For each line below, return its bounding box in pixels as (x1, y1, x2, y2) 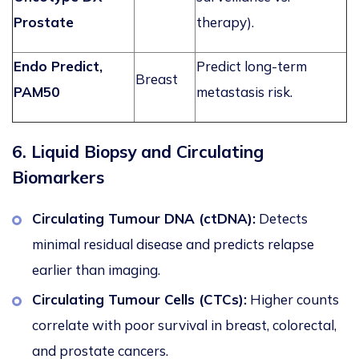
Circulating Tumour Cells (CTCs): (32, 291, 247, 309)
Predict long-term (196, 58, 307, 75)
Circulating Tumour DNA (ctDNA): (32, 210, 256, 228)
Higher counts (247, 291, 339, 309)
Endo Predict (14, 58, 99, 75)
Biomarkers (12, 167, 109, 188)
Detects (256, 210, 308, 228)
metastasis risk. (196, 83, 292, 101)
